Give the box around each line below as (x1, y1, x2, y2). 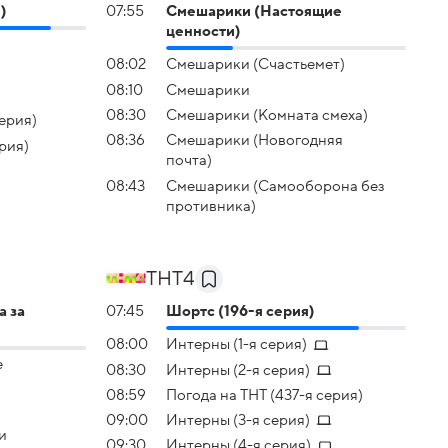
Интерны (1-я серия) (166, 336, 307, 353)
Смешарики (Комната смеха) (166, 106, 368, 123)
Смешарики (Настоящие (166, 2, 342, 19)
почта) (166, 152, 212, 169)
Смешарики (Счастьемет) (166, 56, 345, 73)
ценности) (166, 22, 241, 39)
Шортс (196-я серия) (166, 302, 315, 319)
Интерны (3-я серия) (166, 412, 310, 429)
